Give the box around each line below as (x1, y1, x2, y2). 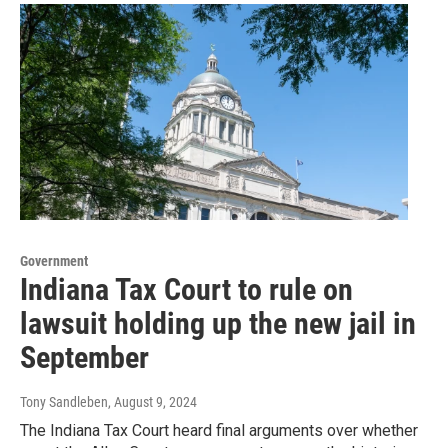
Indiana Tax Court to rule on (20, 272, 353, 308)
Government (20, 253, 88, 270)
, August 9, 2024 (108, 394, 197, 411)
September (20, 340, 149, 376)
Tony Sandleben (20, 394, 108, 411)
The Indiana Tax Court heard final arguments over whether (20, 421, 418, 441)
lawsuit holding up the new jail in (20, 306, 416, 342)
